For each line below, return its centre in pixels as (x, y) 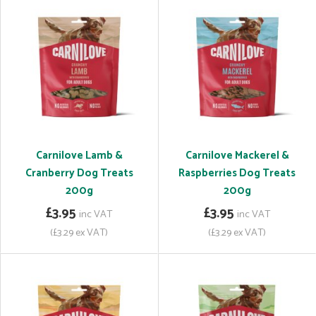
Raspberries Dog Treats (237, 173)
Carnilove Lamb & (79, 156)
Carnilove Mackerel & (237, 156)
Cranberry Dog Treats (79, 173)
